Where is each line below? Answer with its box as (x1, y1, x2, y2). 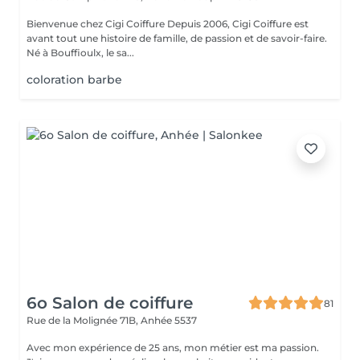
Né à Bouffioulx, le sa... (27, 47, 134, 59)
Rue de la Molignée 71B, (27, 314, 141, 326)
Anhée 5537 (141, 314, 197, 326)
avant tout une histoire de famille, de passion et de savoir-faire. (27, 32, 327, 44)
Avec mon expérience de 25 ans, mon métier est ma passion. (27, 342, 319, 354)
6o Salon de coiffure (27, 293, 193, 313)
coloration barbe (27, 72, 122, 87)
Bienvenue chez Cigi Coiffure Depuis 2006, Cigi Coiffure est (27, 18, 167, 30)
